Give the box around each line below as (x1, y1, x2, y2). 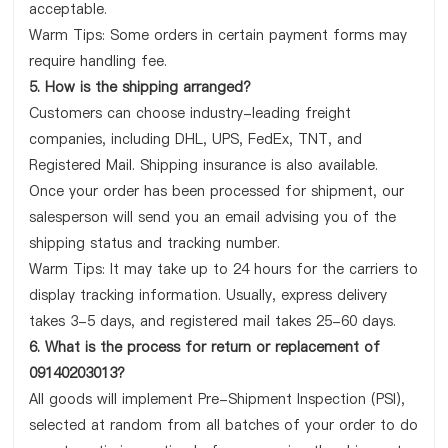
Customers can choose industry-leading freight (29, 103, 352, 123)
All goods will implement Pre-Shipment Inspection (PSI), (29, 389, 406, 409)
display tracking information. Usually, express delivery (29, 285, 388, 305)
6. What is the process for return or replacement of (29, 337, 381, 357)
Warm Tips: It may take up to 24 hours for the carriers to (29, 259, 419, 279)
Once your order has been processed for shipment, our (29, 181, 405, 201)
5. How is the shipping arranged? (29, 77, 252, 97)
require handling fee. (29, 51, 168, 71)
